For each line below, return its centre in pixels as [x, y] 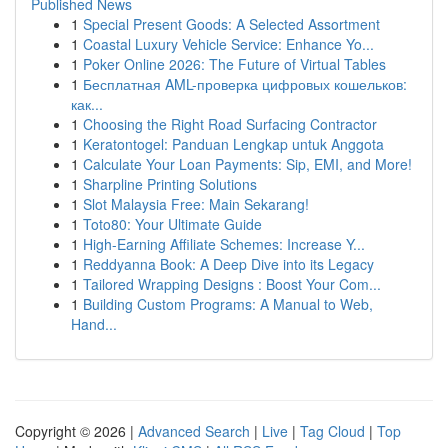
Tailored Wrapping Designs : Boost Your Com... [232, 284]
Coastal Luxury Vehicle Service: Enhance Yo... [228, 44]
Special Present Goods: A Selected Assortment [231, 24]
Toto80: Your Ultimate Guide [172, 224]
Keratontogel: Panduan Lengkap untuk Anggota [233, 144]
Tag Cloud [332, 431]
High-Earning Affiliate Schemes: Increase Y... [224, 244]
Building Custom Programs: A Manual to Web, [228, 304]
